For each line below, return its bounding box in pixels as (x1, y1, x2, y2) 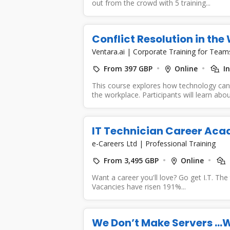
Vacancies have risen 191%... (91, 181, 186, 191)
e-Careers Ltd (91, 138, 139, 148)
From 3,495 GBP (103, 155, 159, 165)
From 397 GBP (103, 63, 152, 73)
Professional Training (145, 138, 216, 148)
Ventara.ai (91, 46, 127, 56)
